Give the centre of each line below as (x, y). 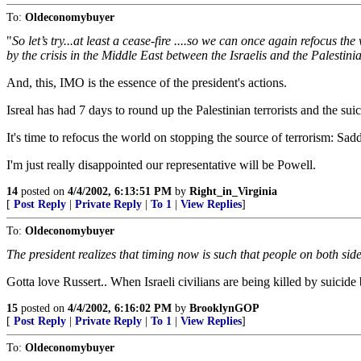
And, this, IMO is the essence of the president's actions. (147, 83)
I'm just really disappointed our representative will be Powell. (161, 165)
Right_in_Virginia (233, 191)
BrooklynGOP (224, 308)
